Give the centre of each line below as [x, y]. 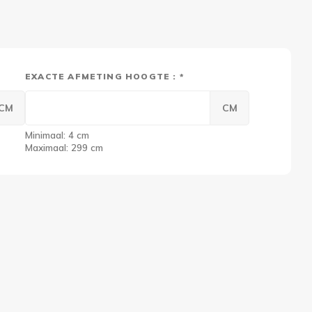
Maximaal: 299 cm [64, 148]
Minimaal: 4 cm [57, 135]
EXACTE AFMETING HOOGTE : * [104, 76]
